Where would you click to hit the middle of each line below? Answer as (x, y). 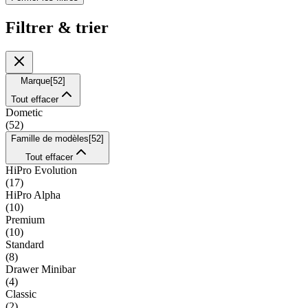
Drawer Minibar (41, 269)
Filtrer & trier (57, 27)
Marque (35, 80)
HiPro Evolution (41, 170)
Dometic (24, 112)
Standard (25, 244)
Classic (21, 294)
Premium (25, 219)
